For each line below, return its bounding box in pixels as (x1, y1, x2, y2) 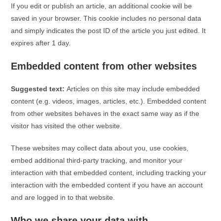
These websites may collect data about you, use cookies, (11, 144, 189, 152)
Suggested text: (11, 85, 67, 93)
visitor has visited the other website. (11, 122, 122, 130)
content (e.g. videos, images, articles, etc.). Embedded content (11, 97, 207, 105)
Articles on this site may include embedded (67, 85, 200, 93)
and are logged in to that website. (11, 193, 115, 201)
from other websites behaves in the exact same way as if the (11, 110, 200, 117)
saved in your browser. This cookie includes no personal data (11, 14, 202, 22)
